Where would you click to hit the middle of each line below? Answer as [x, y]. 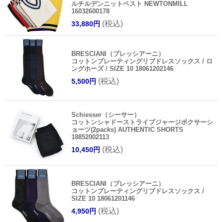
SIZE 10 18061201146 [103, 198]
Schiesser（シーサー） [106, 114]
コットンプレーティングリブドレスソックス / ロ [142, 61]
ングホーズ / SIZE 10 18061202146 [122, 68]
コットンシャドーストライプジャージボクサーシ [142, 122]
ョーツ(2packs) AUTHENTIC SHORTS [127, 129]
